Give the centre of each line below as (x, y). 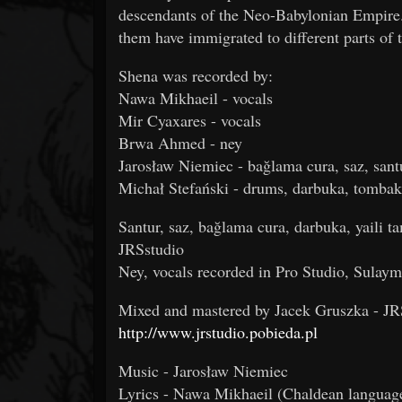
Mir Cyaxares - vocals (190, 120)
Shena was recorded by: (196, 75)
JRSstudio (151, 248)
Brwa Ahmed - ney (180, 142)
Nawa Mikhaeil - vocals (196, 97)
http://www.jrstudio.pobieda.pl (218, 332)
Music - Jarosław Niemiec (203, 370)
